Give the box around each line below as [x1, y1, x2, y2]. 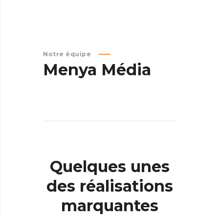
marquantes [61, 196, 158, 215]
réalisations [79, 176, 173, 196]
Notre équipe [43, 50, 91, 58]
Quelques [49, 157, 126, 176]
